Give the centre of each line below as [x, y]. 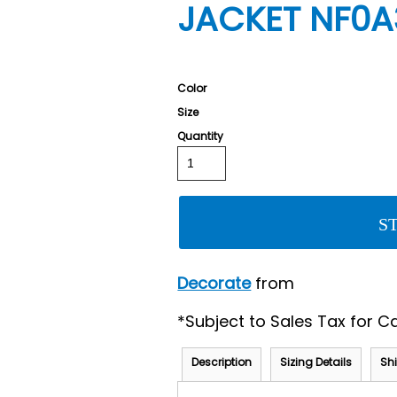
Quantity [201, 136]
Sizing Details [316, 362]
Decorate [214, 283]
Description [222, 362]
